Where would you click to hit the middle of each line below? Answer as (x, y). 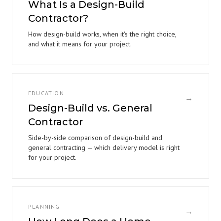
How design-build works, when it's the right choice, (102, 34)
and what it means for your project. (80, 44)
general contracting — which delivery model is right (104, 147)
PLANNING (44, 206)
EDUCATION (46, 93)
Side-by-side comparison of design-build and (95, 138)
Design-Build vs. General (90, 108)
